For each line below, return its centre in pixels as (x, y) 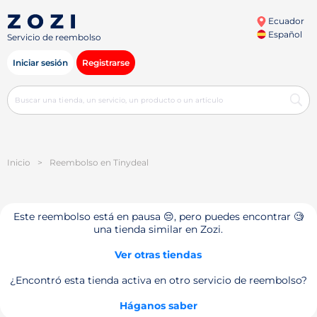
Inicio (19, 162)
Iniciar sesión (40, 63)
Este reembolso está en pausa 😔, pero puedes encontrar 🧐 (158, 217)
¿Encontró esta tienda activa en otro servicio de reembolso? (158, 280)
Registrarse (106, 63)
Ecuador (285, 21)
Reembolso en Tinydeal (99, 162)
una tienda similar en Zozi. (158, 229)
